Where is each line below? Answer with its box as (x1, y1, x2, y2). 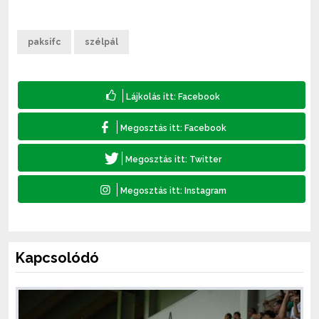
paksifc (28, 37, 61, 48)
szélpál (85, 37, 118, 48)
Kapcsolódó (16, 249, 99, 267)
